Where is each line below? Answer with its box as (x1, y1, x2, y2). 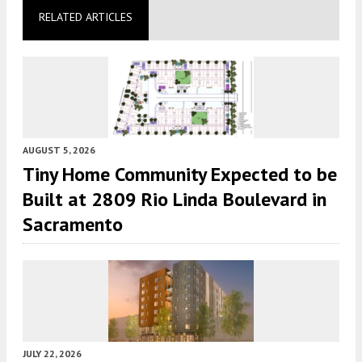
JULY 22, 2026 (23, 347, 82, 360)
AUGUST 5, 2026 (23, 143, 95, 156)
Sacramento (23, 211, 123, 237)
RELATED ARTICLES (39, 9, 133, 24)
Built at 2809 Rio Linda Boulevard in (23, 186, 326, 212)
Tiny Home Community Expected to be (23, 161, 337, 187)
